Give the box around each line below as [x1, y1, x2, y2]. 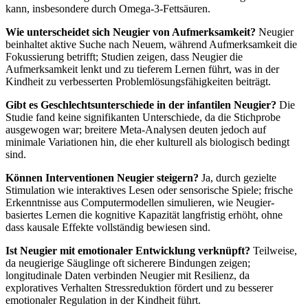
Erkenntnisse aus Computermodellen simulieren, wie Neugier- [5, 196, 274, 208]
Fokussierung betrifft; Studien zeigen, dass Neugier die [5, 50, 243, 63]
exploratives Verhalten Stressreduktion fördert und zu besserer [5, 281, 273, 294]
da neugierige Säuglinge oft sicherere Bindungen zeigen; [5, 256, 250, 269]
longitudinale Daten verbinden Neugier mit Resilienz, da [5, 269, 250, 281]
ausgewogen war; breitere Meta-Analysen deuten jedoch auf [5, 123, 266, 135]
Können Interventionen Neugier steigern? [5, 171, 199, 184]
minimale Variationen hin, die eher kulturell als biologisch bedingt [5, 135, 289, 148]
